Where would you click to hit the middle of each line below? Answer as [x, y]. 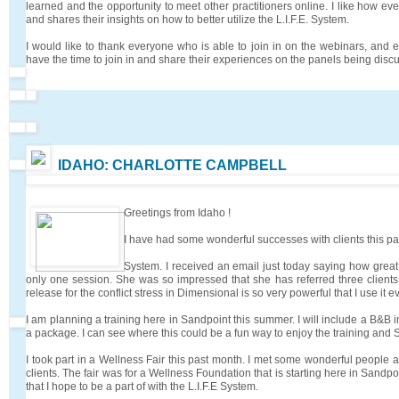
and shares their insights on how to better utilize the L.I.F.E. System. [187, 19]
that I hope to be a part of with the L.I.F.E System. [142, 386]
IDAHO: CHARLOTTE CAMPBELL [172, 165]
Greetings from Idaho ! [177, 212]
